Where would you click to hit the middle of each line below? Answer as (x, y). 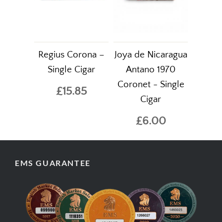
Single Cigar (71, 70)
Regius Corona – (71, 55)
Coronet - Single (151, 85)
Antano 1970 (151, 70)
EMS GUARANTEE (53, 163)
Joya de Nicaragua (151, 55)
